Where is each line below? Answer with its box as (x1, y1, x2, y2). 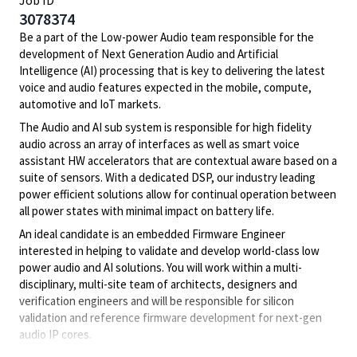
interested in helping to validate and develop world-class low (19, 243, 320, 258)
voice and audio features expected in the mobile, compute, (19, 80, 312, 95)
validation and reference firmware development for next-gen (19, 310, 322, 325)
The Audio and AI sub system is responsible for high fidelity (19, 120, 312, 135)
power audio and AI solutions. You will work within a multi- (19, 260, 302, 275)
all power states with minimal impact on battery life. (19, 203, 274, 218)
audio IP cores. (19, 327, 92, 342)
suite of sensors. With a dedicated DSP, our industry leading (19, 170, 316, 185)
